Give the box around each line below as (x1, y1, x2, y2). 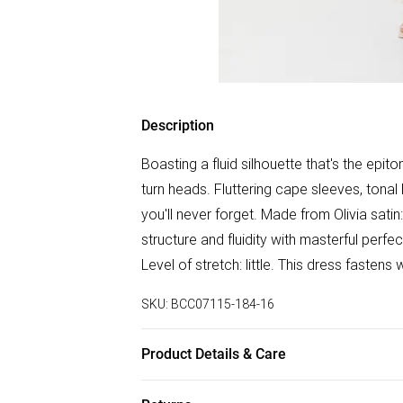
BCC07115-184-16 (171, 296, 274, 312)
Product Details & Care (141, 345, 286, 363)
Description (141, 117, 214, 134)
